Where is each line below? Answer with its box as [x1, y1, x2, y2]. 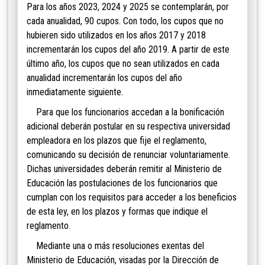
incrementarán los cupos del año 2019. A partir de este [27, 44, 230, 56]
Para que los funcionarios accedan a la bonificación [27, 106, 224, 118]
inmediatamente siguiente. [27, 86, 123, 98]
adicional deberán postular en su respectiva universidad [27, 121, 230, 132]
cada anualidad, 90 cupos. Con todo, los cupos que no [27, 15, 224, 27]
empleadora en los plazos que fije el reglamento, [27, 135, 206, 147]
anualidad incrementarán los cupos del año [27, 72, 182, 84]
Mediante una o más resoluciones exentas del [27, 240, 204, 252]
